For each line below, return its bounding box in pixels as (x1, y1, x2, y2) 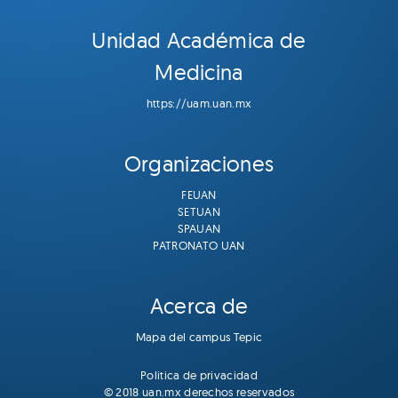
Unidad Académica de (92, 27, 306, 53)
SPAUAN (177, 221, 221, 235)
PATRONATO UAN (153, 238, 245, 252)
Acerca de (149, 292, 249, 319)
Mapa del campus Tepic (135, 330, 263, 344)
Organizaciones (123, 150, 275, 177)
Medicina (155, 59, 243, 85)
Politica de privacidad (139, 368, 259, 382)
